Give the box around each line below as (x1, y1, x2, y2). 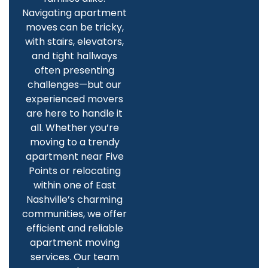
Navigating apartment (22, 6, 127, 20)
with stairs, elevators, (25, 35, 124, 49)
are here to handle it (26, 106, 123, 121)
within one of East (33, 178, 116, 193)
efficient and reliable (26, 221, 123, 236)
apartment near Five (25, 150, 124, 164)
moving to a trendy (29, 135, 120, 150)
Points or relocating (28, 164, 121, 178)
